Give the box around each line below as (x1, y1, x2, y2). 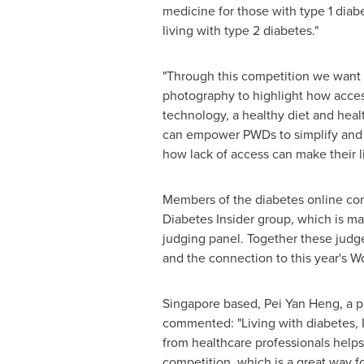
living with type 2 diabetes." (162, 21, 318, 39)
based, (219, 294, 264, 312)
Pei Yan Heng (263, 294, 340, 312)
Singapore (162, 294, 220, 312)
